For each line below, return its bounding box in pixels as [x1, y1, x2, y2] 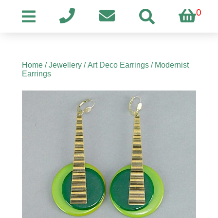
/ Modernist [148, 61, 189, 69]
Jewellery [48, 61, 82, 69]
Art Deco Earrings [87, 61, 149, 69]
